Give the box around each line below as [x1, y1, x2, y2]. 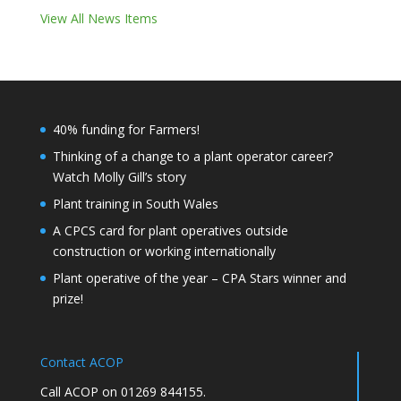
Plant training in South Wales [52, 195, 218, 212]
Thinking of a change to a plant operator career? [52, 148, 333, 165]
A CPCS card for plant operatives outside [52, 222, 288, 239]
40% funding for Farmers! [52, 121, 200, 138]
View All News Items [39, 10, 158, 27]
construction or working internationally [52, 243, 276, 260]
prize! [52, 290, 83, 307]
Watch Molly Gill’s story [52, 168, 186, 185]
